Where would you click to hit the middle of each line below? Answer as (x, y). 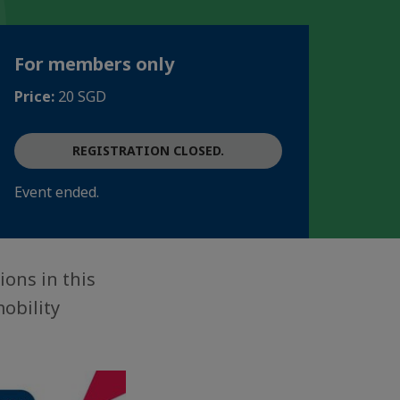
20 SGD (82, 96)
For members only (94, 64)
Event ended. (57, 192)
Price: (36, 96)
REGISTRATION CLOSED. (148, 150)
